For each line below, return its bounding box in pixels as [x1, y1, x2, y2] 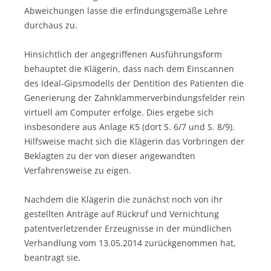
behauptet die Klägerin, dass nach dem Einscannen [24, 62, 234, 74]
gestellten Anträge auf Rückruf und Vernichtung [24, 207, 219, 220]
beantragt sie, [24, 251, 80, 263]
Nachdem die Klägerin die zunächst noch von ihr [24, 193, 223, 205]
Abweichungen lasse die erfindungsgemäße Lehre [24, 4, 227, 16]
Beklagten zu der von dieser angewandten [24, 149, 195, 162]
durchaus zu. [24, 19, 77, 31]
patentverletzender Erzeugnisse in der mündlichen [24, 222, 232, 234]
